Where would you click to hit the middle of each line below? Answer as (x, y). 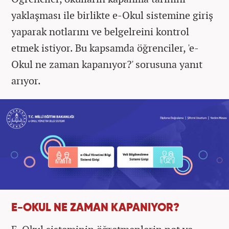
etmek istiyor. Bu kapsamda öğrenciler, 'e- (105, 48)
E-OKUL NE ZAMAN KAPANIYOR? (95, 208)
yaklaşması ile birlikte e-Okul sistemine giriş (112, 15)
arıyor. (26, 80)
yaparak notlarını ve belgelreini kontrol (100, 31)
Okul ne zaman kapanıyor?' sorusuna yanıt (107, 64)
